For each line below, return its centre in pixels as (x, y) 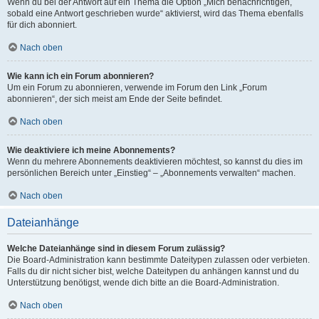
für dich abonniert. (42, 25)
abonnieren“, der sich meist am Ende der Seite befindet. (115, 99)
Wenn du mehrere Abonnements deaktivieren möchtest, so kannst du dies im (155, 162)
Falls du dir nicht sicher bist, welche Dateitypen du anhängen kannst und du (153, 271)
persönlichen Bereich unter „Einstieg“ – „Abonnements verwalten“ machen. (151, 173)
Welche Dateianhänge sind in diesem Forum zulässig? (116, 249)
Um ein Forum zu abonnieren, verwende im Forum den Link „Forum (137, 88)
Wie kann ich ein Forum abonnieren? (80, 76)
